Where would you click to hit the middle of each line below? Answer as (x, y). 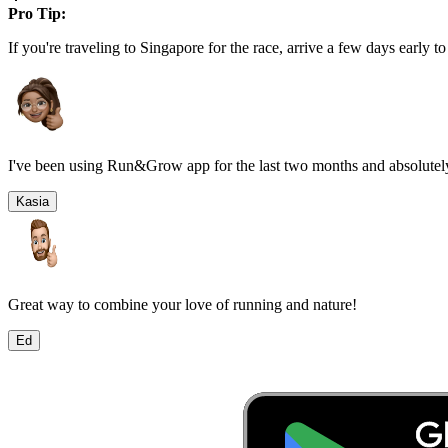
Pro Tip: (37, 13)
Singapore (172, 47)
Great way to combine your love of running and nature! (182, 304)
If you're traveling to (74, 47)
